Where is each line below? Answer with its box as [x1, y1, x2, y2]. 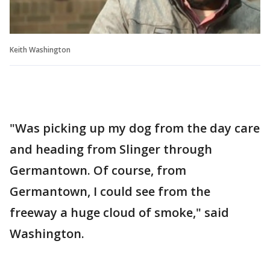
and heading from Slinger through [10, 140, 212, 157]
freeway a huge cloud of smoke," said [10, 204, 229, 221]
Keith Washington [10, 44, 71, 55]
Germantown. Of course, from [10, 162, 186, 178]
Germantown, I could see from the [10, 183, 210, 199]
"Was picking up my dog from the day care [10, 119, 260, 136]
